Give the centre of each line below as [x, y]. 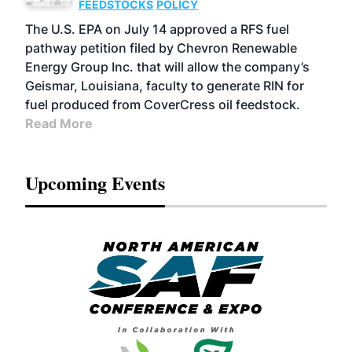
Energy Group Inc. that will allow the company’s [167, 67]
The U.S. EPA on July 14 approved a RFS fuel [157, 29]
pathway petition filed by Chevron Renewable [161, 48]
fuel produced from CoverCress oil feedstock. [163, 104]
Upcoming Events [95, 183]
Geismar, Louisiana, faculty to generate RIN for [165, 86]
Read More [59, 123]
